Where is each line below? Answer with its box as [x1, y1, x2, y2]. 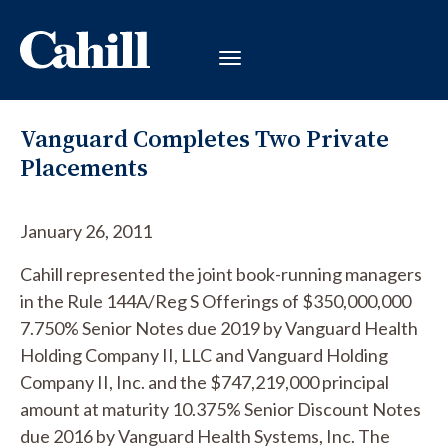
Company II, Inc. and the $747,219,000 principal [20, 371, 389, 393]
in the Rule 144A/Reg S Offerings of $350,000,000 [20, 290, 411, 312]
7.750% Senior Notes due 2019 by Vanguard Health [20, 317, 418, 339]
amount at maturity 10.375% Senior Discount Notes [20, 398, 421, 420]
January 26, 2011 [20, 220, 152, 242]
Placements [20, 151, 148, 184]
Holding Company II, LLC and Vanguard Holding [20, 344, 388, 366]
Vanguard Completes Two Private [20, 122, 389, 155]
